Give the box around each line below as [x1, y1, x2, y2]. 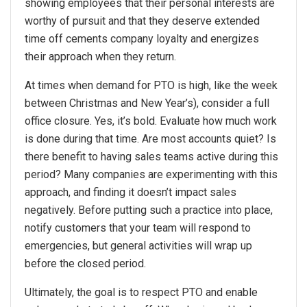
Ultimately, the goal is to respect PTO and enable [25, 285, 258, 299]
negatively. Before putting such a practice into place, [25, 203, 273, 217]
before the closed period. [25, 256, 146, 270]
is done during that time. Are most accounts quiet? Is [25, 132, 276, 145]
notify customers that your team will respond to [25, 221, 251, 234]
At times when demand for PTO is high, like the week [25, 78, 278, 92]
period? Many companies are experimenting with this [25, 167, 278, 181]
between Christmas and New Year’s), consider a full [25, 96, 269, 110]
